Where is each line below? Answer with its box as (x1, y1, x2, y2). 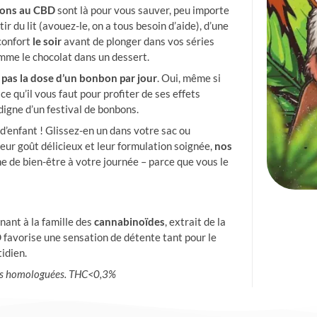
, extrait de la (165, 214, 226, 228)
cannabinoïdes (94, 214, 165, 228)
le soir (33, 35, 62, 47)
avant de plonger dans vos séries (62, 35, 214, 47)
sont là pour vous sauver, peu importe (55, 4, 229, 16)
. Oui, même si (157, 71, 221, 84)
